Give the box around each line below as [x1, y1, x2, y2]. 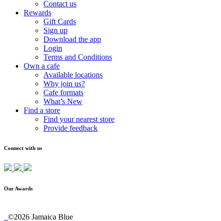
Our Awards [4, 185, 33, 192]
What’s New [43, 97, 82, 106]
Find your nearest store [43, 115, 114, 124]
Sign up [43, 26, 68, 35]
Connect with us [4, 145, 42, 151]
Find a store [24, 106, 60, 115]
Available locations [43, 71, 103, 79]
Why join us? [43, 79, 85, 88]
